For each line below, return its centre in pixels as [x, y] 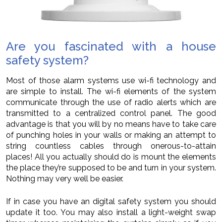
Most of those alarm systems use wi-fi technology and [111, 80]
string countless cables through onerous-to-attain [111, 146]
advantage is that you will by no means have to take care [111, 124]
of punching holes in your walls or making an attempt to [111, 135]
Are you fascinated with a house [111, 46]
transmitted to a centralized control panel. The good [111, 113]
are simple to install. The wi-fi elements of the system [111, 91]
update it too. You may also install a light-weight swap [111, 212]
